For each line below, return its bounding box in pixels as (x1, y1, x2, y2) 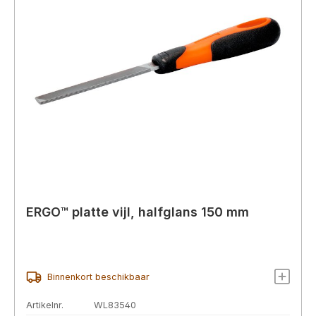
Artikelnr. (26, 300, 63, 311)
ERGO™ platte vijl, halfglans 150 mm (26, 204, 249, 219)
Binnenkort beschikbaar (47, 272, 150, 283)
